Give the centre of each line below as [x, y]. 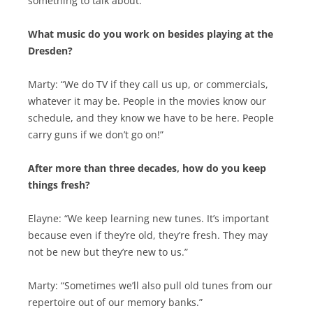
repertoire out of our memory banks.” [115, 303]
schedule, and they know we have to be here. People [151, 118]
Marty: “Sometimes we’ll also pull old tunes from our [150, 286]
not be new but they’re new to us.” [108, 252]
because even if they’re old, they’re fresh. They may [148, 235]
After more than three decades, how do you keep [147, 168]
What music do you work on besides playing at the [151, 34]
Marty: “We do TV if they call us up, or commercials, [148, 85]
